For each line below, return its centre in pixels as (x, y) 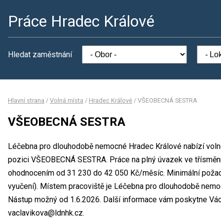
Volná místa (67, 100)
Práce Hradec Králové (81, 21)
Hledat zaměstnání (40, 55)
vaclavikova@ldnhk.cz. (46, 213)
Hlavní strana (26, 100)
